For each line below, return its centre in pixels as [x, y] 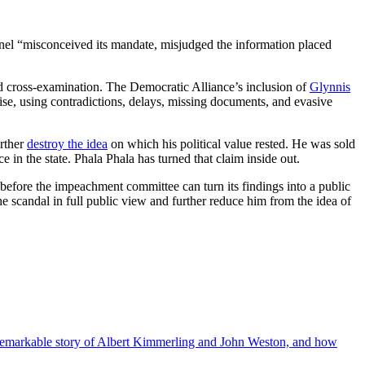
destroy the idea [67, 144]
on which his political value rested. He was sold [231, 144]
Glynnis [330, 87]
